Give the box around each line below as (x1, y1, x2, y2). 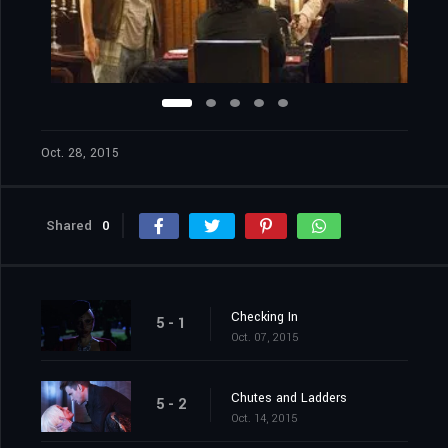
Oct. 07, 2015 (231, 330, 298, 346)
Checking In (231, 308, 298, 327)
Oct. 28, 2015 (41, 144, 119, 163)
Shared (46, 216, 92, 236)
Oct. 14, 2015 (231, 411, 297, 427)
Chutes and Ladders (231, 389, 347, 408)
